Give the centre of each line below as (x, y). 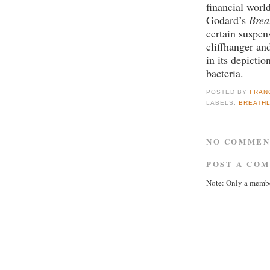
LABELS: (223, 102)
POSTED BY (228, 92)
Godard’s (228, 20)
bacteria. (225, 73)
